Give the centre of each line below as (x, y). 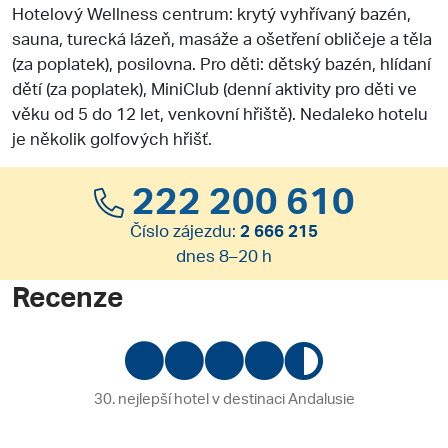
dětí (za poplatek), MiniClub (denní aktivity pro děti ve (214, 87)
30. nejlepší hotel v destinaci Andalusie (224, 397)
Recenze (67, 295)
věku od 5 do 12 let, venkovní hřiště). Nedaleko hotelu (220, 112)
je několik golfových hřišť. (112, 137)
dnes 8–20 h (224, 254)
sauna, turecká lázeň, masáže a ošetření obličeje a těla (222, 37)
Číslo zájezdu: (185, 229)
